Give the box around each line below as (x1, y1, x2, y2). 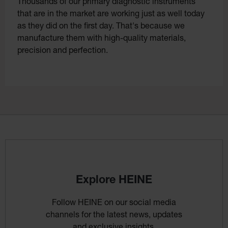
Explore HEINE (76, 175, 152, 186)
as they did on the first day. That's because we (17, 22, 185, 31)
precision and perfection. (17, 47, 108, 55)
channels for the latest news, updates (46, 211, 182, 220)
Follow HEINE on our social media (52, 199, 176, 208)
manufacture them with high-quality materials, (17, 35, 186, 43)
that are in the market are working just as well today (17, 10, 205, 19)
